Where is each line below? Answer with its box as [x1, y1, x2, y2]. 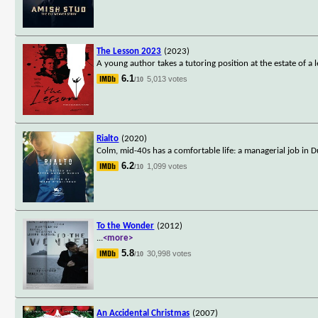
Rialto [97, 133, 119, 143]
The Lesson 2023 [97, 46, 162, 56]
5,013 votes [147, 74, 188, 83]
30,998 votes [147, 248, 192, 258]
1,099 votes [147, 161, 188, 170]
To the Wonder [97, 221, 155, 231]
